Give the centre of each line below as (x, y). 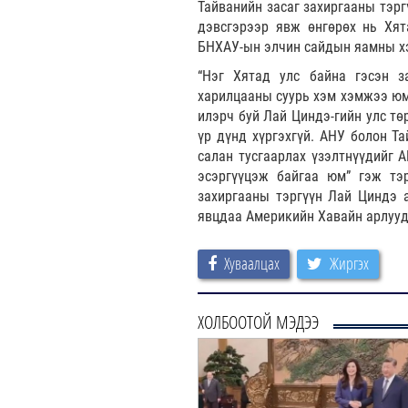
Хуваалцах (252, 263)
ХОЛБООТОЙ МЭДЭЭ (258, 321)
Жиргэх (349, 263)
